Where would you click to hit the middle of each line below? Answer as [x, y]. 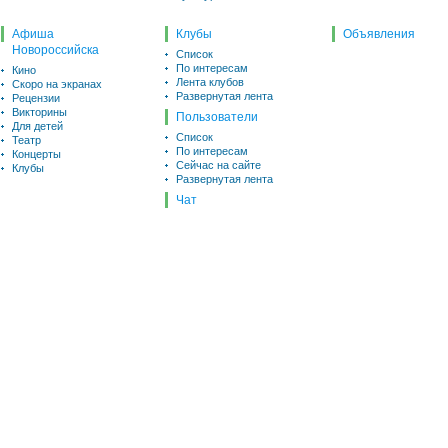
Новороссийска [55, 50]
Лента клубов [210, 82]
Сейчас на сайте [218, 165]
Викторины [39, 112]
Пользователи [217, 117]
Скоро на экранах [57, 84]
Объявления [379, 34]
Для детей [37, 126]
